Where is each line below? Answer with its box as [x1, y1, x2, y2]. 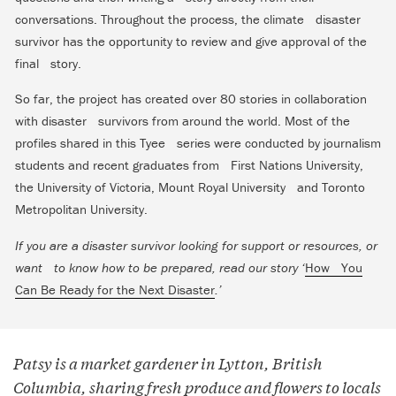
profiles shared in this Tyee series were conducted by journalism [15, 134, 381, 152]
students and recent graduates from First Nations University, [15, 156, 363, 174]
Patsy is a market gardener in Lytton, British [13, 352, 323, 375]
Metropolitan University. [15, 201, 148, 218]
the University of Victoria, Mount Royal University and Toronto [15, 179, 365, 196]
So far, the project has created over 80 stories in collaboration [15, 90, 367, 108]
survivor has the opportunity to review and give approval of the [15, 33, 367, 50]
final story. [15, 55, 89, 72]
